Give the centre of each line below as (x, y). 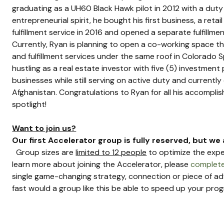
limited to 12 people (111, 152)
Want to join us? (44, 128)
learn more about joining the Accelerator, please (101, 164)
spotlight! (29, 104)
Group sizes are (44, 152)
